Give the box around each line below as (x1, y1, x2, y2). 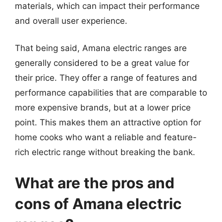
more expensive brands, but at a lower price (15, 103, 191, 112)
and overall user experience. (15, 15, 127, 26)
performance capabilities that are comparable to (15, 88, 207, 98)
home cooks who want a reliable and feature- (15, 132, 197, 142)
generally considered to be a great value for (15, 58, 189, 68)
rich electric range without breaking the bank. (15, 147, 195, 157)
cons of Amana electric (15, 194, 182, 213)
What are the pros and (15, 173, 174, 192)
